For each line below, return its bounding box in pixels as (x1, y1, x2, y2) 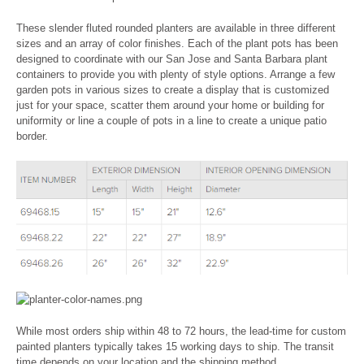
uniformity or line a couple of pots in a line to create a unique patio (16, 114, 327, 127)
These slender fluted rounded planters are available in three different (16, 21, 336, 34)
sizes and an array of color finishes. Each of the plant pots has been (16, 37, 338, 50)
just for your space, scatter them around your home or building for (16, 98, 324, 111)
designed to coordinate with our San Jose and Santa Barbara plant (16, 52, 327, 65)
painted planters (16, 340, 94, 353)
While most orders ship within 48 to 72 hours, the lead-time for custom (16, 324, 346, 337)
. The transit (277, 340, 334, 353)
